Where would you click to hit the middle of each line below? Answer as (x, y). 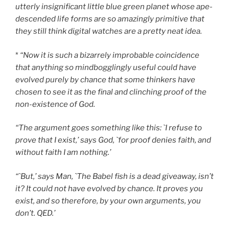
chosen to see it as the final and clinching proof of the (111, 92)
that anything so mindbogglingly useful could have (106, 67)
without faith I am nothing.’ (63, 153)
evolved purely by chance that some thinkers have (105, 79)
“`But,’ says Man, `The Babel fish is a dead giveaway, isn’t (114, 176)
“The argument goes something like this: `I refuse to (109, 128)
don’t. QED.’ (35, 213)
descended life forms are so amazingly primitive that (110, 19)
